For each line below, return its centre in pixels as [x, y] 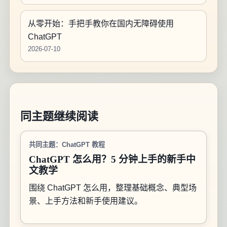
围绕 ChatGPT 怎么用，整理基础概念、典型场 [112, 188]
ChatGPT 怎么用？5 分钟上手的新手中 [112, 160]
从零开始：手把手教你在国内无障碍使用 [101, 24]
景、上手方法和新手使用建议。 [85, 201]
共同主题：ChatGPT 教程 [67, 145]
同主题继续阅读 [59, 116]
